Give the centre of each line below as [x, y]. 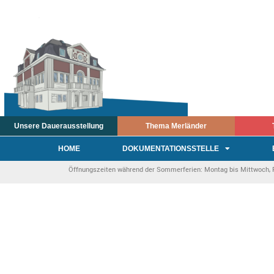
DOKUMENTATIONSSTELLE [170, 149]
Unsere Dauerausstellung [58, 126]
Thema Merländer [176, 126]
